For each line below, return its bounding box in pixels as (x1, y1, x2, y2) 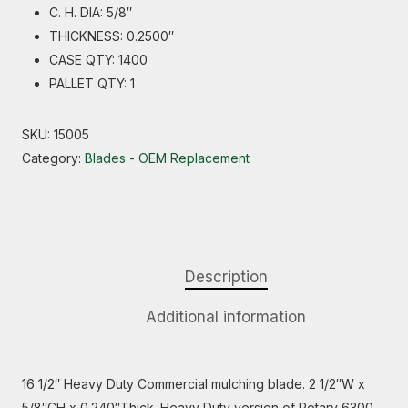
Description (184, 268, 268, 286)
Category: (22, 150, 85, 166)
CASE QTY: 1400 (49, 52, 148, 67)
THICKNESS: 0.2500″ (49, 28, 174, 44)
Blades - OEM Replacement (85, 150, 250, 166)
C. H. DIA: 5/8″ (49, 5, 132, 20)
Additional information (146, 308, 306, 326)
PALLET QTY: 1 (49, 76, 135, 91)
